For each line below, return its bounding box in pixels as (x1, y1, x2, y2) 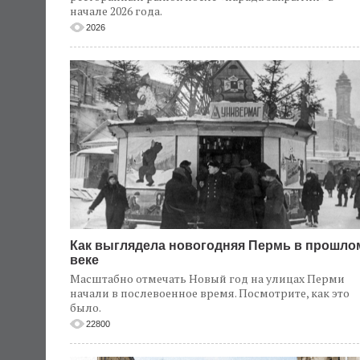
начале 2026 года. (70, 3, 164, 19)
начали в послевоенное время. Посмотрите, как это (70, 285, 350, 301)
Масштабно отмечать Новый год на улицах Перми (70, 271, 345, 287)
